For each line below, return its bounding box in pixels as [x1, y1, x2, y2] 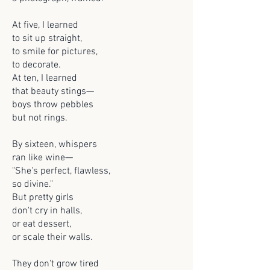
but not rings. [12, 112, 67, 124]
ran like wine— [12, 152, 73, 164]
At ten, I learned [12, 72, 77, 84]
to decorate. [12, 59, 61, 71]
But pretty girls [12, 192, 74, 204]
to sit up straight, [12, 33, 82, 45]
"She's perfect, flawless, [12, 165, 110, 177]
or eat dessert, [12, 218, 71, 230]
